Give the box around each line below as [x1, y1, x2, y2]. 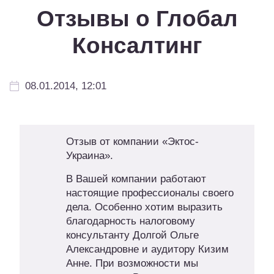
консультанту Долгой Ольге [65, 229, 199, 242]
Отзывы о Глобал [36, 6, 238, 32]
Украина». [65, 150, 113, 162]
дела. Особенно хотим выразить [65, 201, 223, 213]
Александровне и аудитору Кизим [65, 243, 229, 256]
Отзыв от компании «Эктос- [65, 136, 199, 148]
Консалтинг [72, 33, 202, 59]
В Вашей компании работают [65, 173, 206, 185]
